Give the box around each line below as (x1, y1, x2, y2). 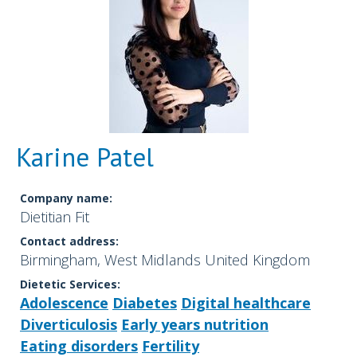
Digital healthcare (181, 293, 311, 313)
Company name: (20, 190, 112, 206)
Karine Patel (16, 139, 154, 175)
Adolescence (20, 293, 108, 313)
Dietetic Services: (20, 277, 120, 292)
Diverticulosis (20, 315, 117, 335)
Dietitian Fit (20, 207, 89, 227)
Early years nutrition (121, 315, 269, 335)
